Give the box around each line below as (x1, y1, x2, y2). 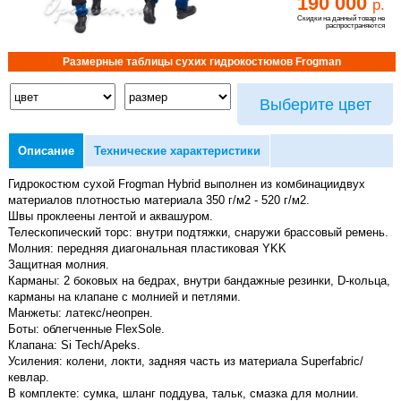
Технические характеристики (93, 144, 260, 158)
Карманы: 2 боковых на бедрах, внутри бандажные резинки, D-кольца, (7, 274, 390, 288)
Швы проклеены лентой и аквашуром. (7, 209, 213, 224)
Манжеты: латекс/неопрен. (7, 306, 153, 320)
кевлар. (7, 371, 49, 385)
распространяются (326, 20, 386, 30)
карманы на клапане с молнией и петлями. (7, 290, 241, 304)
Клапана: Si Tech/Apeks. (7, 338, 141, 353)
